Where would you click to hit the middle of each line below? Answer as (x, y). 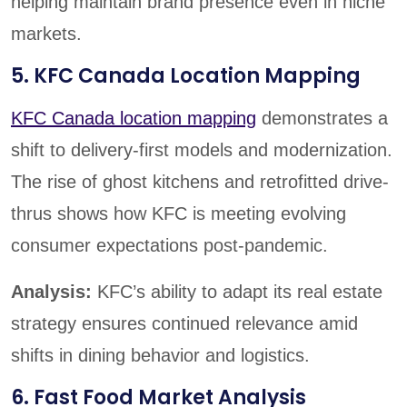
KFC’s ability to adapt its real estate (240, 291)
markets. (46, 33)
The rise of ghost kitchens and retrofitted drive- (200, 181)
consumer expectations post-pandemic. (169, 245)
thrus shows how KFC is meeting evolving (179, 213)
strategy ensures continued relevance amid (184, 323)
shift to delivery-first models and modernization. (202, 149)
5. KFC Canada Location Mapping (186, 75)
